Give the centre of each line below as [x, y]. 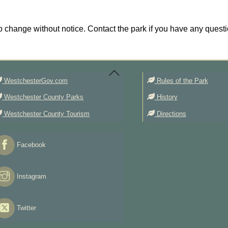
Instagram [31, 176]
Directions [170, 114]
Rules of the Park [181, 81]
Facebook [31, 145]
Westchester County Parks [43, 97]
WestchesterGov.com [35, 81]
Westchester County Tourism [46, 114]
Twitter [26, 208]
